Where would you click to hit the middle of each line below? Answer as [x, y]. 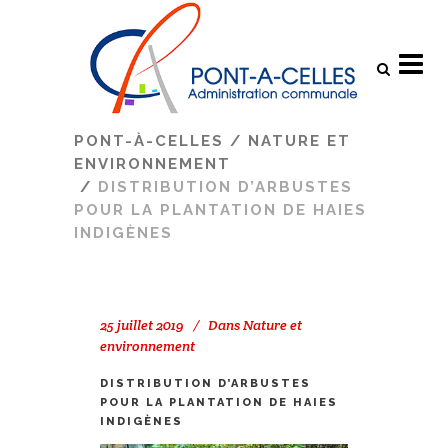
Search [106, 10]
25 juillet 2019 [142, 325]
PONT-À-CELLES [149, 141]
